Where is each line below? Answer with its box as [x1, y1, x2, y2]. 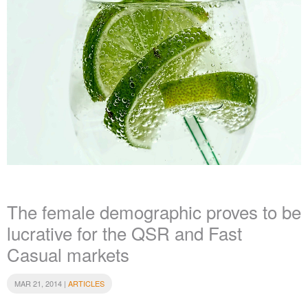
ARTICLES [68, 278, 104, 289]
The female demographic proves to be [7, 199, 301, 224]
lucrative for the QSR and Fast [7, 220, 242, 245]
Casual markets [7, 241, 129, 267]
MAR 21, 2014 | [14, 278, 68, 289]
